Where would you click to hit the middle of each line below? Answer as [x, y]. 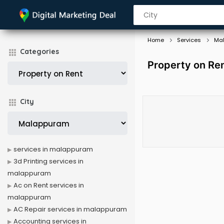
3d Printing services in [48, 161]
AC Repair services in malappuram [70, 209]
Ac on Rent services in [49, 185]
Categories [39, 51]
